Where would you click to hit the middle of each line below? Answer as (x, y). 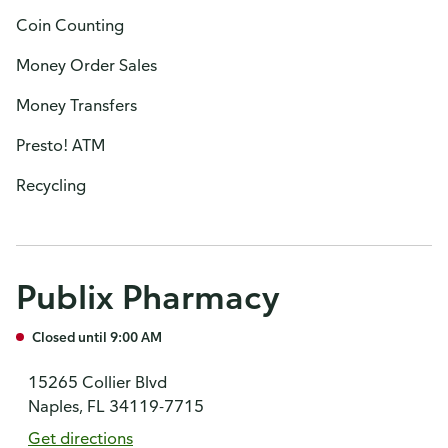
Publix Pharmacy (147, 296)
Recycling (51, 185)
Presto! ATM (60, 145)
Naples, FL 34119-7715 (116, 406)
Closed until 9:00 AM (97, 336)
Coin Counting (70, 25)
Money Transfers (76, 105)
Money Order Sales (86, 65)
